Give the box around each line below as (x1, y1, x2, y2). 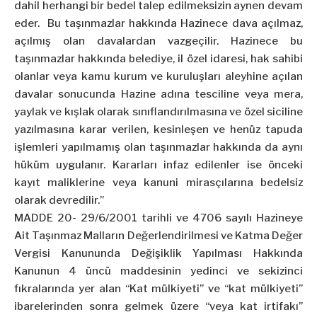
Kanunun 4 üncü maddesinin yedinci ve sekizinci (14, 265, 303, 278)
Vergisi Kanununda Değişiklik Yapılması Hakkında (14, 247, 303, 260)
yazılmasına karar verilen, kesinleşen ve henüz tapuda (14, 123, 303, 137)
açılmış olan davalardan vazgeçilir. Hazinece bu (14, 35, 303, 48)
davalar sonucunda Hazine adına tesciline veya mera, (14, 88, 303, 101)
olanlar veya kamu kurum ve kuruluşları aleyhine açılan (14, 70, 303, 83)
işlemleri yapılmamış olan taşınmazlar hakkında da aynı (14, 141, 303, 154)
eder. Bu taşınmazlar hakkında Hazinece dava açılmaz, (14, 17, 303, 30)
